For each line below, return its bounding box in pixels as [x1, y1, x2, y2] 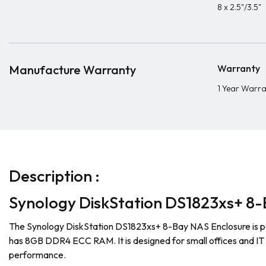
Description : [9, 166, 100, 186]
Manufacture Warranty [9, 62, 136, 77]
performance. [9, 249, 66, 261]
